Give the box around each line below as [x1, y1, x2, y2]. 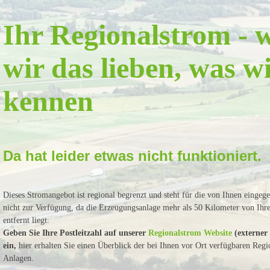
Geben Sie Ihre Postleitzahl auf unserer [3, 228, 149, 237]
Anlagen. [3, 254, 34, 263]
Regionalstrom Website [148, 228, 233, 237]
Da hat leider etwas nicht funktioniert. [3, 148, 262, 164]
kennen [3, 85, 94, 117]
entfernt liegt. [3, 216, 50, 225]
